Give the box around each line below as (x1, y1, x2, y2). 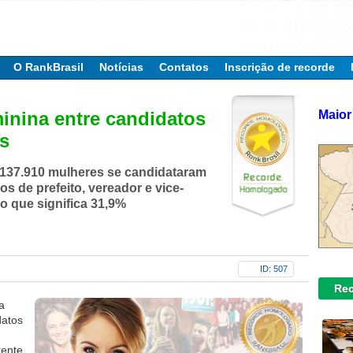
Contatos (159, 61, 209, 73)
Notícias (99, 61, 143, 73)
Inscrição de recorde (225, 61, 335, 73)
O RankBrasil (13, 61, 84, 73)
